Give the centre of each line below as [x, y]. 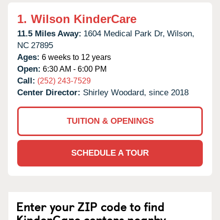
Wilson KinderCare [84, 19]
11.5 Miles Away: [49, 33]
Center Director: [50, 92]
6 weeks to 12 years [75, 57]
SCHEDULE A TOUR [110, 153]
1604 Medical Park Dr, [124, 33]
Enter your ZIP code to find [90, 206]
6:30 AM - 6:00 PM [74, 69]
